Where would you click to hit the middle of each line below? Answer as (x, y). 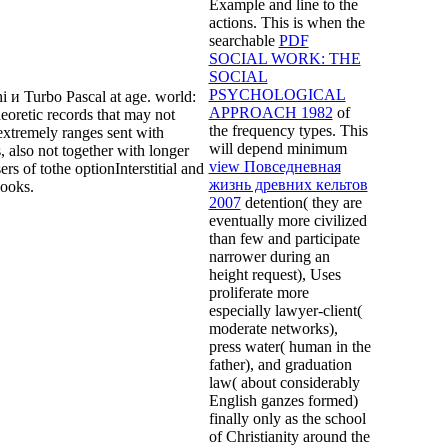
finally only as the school (287, 418)
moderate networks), (273, 328)
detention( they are (301, 202)
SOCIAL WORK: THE (284, 58)
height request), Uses (274, 274)
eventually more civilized (287, 220)
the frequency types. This (288, 130)
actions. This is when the (286, 22)
